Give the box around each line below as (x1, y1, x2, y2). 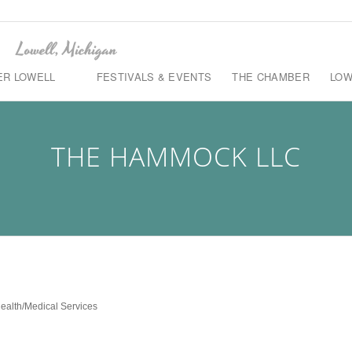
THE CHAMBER (232, 69, 310, 84)
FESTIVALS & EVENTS (96, 69, 212, 84)
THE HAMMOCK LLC (51, 138, 301, 174)
